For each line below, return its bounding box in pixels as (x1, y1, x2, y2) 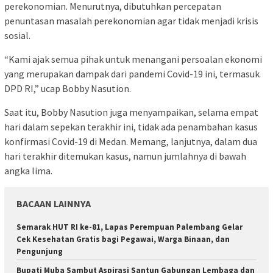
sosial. (4, 29, 30, 41)
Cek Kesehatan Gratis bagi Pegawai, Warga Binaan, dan (16, 233, 230, 244)
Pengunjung (16, 246, 63, 257)
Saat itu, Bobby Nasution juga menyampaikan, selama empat (4, 105, 258, 118)
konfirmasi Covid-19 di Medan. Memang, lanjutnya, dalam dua (4, 135, 257, 147)
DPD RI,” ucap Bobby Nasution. (4, 82, 131, 94)
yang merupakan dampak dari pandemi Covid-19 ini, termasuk (4, 67, 260, 80)
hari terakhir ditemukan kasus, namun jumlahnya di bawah (4, 149, 246, 162)
